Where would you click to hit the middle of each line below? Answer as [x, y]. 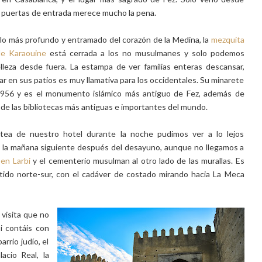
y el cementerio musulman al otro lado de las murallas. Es [137, 161]
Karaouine [28, 53]
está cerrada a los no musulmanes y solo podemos [145, 53]
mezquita [227, 39]
